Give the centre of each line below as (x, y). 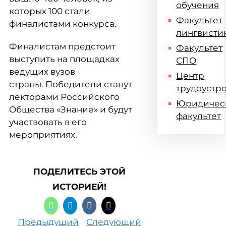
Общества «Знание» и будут (71, 109)
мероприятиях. (43, 135)
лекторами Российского (64, 97)
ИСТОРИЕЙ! (80, 187)
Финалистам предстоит (62, 46)
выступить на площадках (64, 59)
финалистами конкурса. (63, 24)
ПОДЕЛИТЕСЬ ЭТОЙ (80, 172)
